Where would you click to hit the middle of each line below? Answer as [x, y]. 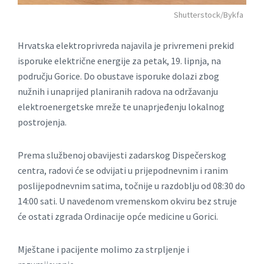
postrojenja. [42, 122]
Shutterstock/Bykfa [209, 15]
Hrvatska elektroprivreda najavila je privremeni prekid [126, 46]
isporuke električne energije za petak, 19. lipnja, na [119, 61]
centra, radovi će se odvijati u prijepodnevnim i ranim [123, 171]
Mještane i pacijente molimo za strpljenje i [103, 250]
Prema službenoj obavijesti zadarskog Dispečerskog [122, 155]
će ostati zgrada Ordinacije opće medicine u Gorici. [118, 217]
